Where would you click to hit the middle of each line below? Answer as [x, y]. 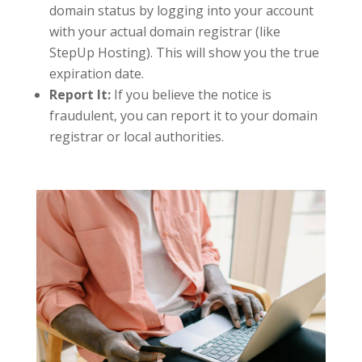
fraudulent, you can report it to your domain [183, 116]
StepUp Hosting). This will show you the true [184, 53]
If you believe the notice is [191, 95]
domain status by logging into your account [181, 11]
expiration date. [96, 74]
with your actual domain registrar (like [164, 32]
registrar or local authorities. [136, 137]
